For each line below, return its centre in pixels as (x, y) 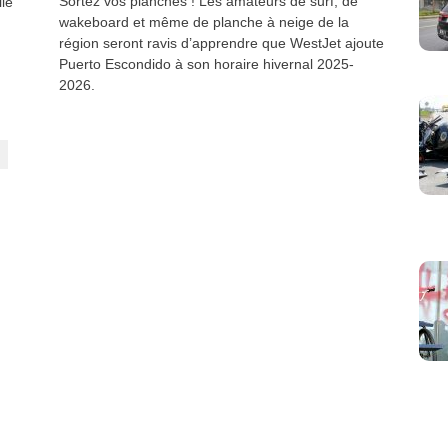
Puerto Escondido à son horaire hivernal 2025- (206, 64)
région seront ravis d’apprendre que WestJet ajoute (221, 43)
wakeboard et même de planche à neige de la (204, 22)
